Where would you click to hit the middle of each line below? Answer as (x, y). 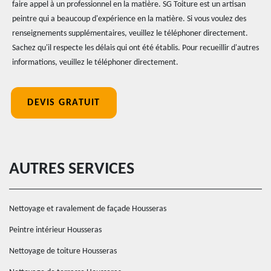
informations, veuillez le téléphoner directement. (95, 63)
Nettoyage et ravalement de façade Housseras (88, 209)
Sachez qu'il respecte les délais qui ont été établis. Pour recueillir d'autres (135, 48)
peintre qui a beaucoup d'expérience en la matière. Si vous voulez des (129, 19)
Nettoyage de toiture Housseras (63, 251)
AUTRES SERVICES (72, 169)
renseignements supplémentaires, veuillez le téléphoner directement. (130, 34)
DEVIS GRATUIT (64, 103)
